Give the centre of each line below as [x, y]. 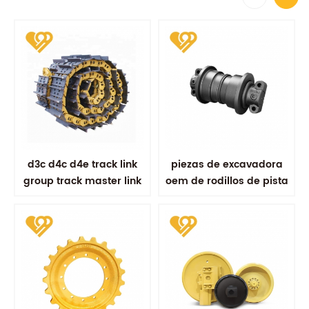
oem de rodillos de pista [227, 181]
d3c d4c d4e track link [82, 164]
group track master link [82, 181]
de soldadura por [227, 197]
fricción [227, 214]
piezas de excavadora [227, 164]
